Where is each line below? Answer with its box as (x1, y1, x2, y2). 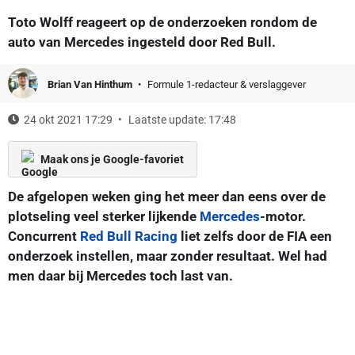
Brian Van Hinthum (48, 78, 135, 90)
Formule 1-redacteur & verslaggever (147, 78, 306, 90)
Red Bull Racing (80, 227, 177, 244)
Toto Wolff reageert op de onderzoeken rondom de (8, 13, 317, 30)
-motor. (260, 208, 306, 224)
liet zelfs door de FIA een (177, 227, 332, 244)
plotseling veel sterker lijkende (8, 208, 200, 224)
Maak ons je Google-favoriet (40, 152, 184, 166)
